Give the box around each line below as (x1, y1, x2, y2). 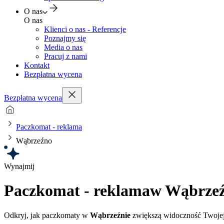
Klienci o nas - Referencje (44, 25, 126, 33)
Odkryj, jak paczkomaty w (4, 210, 90, 219)
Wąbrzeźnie (90, 210, 130, 219)
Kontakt (24, 61, 49, 69)
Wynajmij (4, 162, 34, 170)
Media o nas (44, 43, 82, 51)
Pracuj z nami (44, 52, 87, 60)
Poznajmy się (44, 34, 86, 42)
